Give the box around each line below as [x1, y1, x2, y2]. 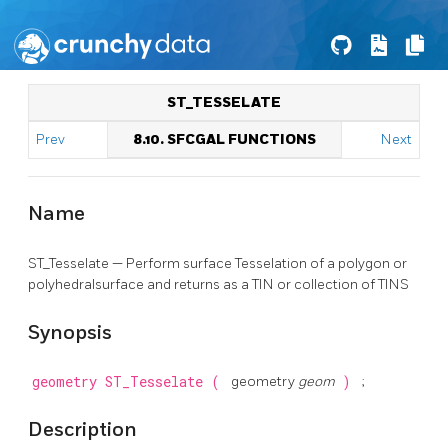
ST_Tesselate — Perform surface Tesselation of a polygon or [28, 254, 407, 272]
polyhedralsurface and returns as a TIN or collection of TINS [28, 275, 409, 293]
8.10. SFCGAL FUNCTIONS [133, 131, 316, 148]
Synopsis [28, 320, 112, 345]
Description [28, 417, 137, 442]
